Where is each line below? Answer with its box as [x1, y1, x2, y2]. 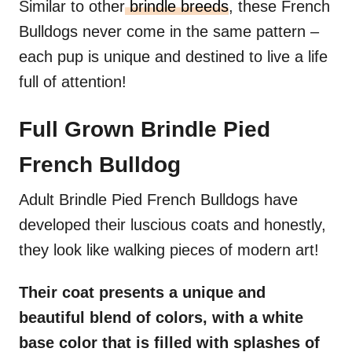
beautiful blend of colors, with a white [19, 309, 303, 327]
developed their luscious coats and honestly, [19, 216, 326, 234]
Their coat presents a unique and [19, 284, 266, 302]
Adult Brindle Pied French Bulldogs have [19, 191, 298, 209]
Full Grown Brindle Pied [19, 117, 270, 142]
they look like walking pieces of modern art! [19, 241, 324, 259]
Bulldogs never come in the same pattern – [19, 23, 319, 41]
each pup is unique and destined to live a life [19, 48, 328, 66]
